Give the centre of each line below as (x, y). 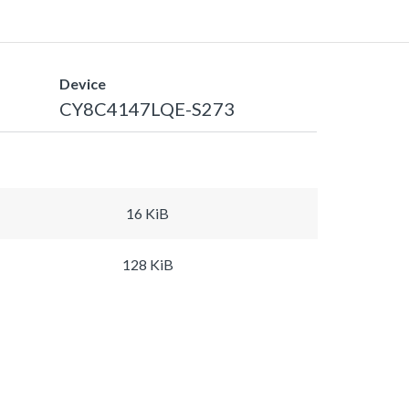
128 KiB (147, 264)
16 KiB (147, 213)
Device (83, 83)
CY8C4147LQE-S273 (147, 108)
